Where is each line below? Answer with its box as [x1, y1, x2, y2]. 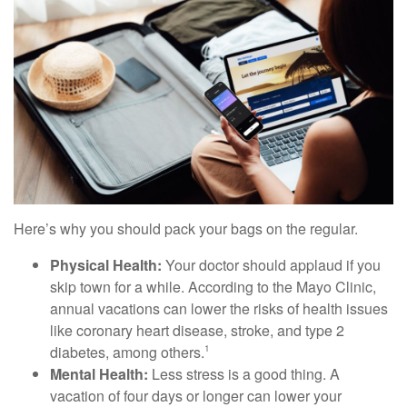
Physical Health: [50, 253, 162, 275]
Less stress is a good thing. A [148, 362, 340, 384]
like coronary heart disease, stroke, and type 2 [50, 319, 344, 341]
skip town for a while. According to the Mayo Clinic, [50, 275, 376, 297]
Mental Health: [50, 362, 148, 384]
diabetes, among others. [50, 341, 204, 362]
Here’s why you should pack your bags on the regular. [14, 217, 358, 239]
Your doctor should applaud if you [162, 253, 381, 275]
